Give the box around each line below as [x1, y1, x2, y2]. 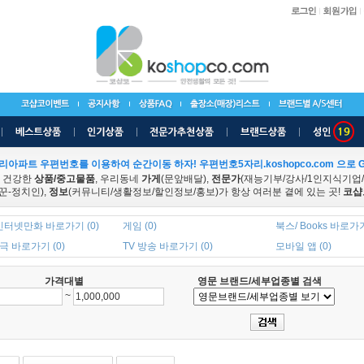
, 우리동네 [95, 173, 141, 184]
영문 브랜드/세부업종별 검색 [197, 275, 322, 287]
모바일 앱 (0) [275, 240, 331, 252]
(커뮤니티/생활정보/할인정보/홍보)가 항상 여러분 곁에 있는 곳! [68, 186, 343, 197]
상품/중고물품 [34, 173, 95, 184]
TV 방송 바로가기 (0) [123, 240, 213, 252]
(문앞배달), [161, 173, 211, 184]
